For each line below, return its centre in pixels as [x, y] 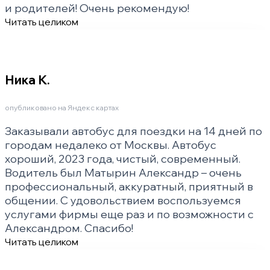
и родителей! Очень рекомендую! [97, 8]
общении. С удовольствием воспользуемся [123, 201]
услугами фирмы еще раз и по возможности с [129, 215]
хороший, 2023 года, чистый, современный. [123, 159]
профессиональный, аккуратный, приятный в [129, 187]
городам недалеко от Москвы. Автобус [111, 145]
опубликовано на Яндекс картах [62, 108]
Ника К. [27, 80]
